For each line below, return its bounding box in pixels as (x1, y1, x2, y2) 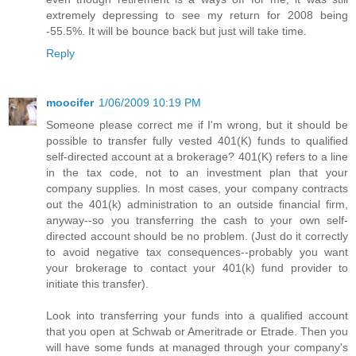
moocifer (46, 95, 94, 109)
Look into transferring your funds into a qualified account (46, 308, 348, 322)
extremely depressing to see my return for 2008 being (46, 9, 348, 21)
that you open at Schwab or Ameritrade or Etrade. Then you (46, 324, 348, 338)
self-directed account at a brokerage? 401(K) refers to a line (46, 149, 348, 163)
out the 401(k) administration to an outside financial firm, (46, 197, 348, 211)
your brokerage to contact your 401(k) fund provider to (46, 261, 348, 274)
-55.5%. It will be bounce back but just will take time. (46, 25, 307, 37)
